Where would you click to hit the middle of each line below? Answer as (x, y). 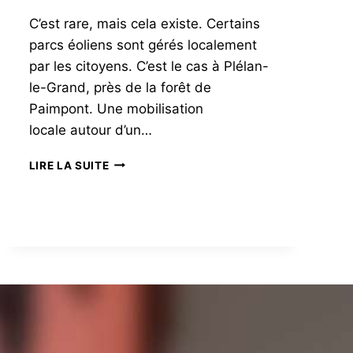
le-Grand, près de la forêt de (120, 87)
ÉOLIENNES (141, 161)
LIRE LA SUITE (69, 165)
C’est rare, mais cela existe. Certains (144, 23)
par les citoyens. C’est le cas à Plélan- (149, 66)
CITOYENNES (146, 178)
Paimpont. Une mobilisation (116, 108)
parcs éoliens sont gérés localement (143, 45)
